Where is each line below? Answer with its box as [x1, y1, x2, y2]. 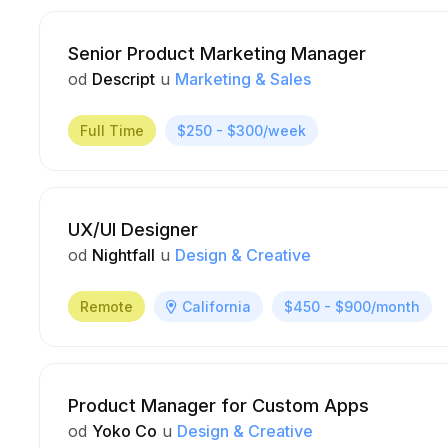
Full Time [80, 122, 144, 139]
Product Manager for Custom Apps [68, 395, 369, 416]
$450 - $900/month [284, 298, 420, 315]
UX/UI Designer [68, 219, 198, 240]
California [182, 298, 251, 315]
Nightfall [92, 245, 155, 265]
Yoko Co [92, 421, 157, 441]
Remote [80, 298, 133, 315]
